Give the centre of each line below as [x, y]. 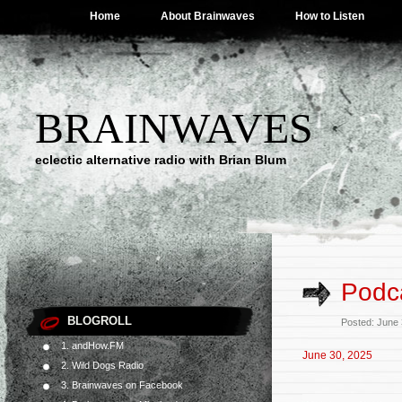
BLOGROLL [100, 321]
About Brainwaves [208, 16]
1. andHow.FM [92, 345]
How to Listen [330, 16]
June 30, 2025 [337, 355]
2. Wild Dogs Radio [102, 365]
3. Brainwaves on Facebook [122, 385]
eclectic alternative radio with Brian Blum [161, 160]
